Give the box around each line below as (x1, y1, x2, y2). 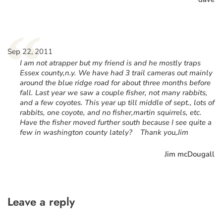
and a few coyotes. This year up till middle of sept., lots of (20, 97, 215, 108)
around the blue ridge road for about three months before (20, 77, 211, 88)
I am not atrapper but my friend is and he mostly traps (20, 57, 201, 68)
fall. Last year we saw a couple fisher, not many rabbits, (20, 87, 208, 98)
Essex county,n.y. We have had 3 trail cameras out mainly (20, 67, 213, 78)
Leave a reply (7, 194, 75, 210)
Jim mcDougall (165, 149, 215, 160)
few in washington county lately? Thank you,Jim (20, 127, 188, 137)
